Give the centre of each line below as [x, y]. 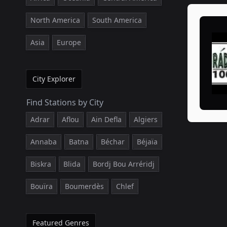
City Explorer [54, 79]
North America [55, 20]
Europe [69, 42]
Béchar [113, 142]
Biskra [41, 164]
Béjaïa [147, 142]
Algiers [146, 119]
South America [117, 20]
